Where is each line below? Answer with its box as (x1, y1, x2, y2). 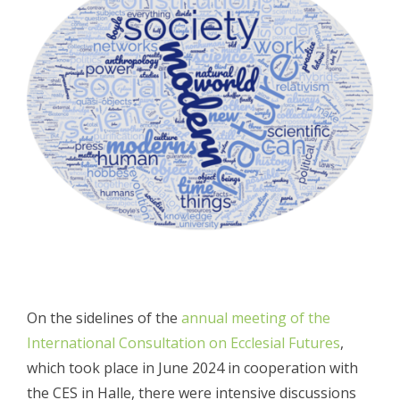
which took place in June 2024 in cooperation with (27, 358, 358, 378)
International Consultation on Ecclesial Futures (27, 333, 340, 353)
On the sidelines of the (27, 308, 181, 328)
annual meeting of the (181, 308, 330, 328)
